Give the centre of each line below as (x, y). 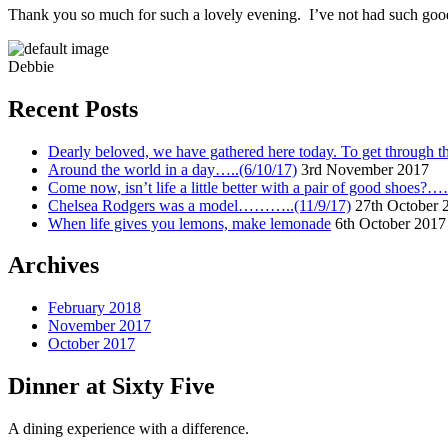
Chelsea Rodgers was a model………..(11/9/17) (199, 205)
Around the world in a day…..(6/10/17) (172, 169)
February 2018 (94, 308)
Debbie (31, 66)
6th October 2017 (390, 223)
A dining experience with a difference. (128, 429)
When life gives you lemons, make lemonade (189, 223)
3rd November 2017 (365, 169)
